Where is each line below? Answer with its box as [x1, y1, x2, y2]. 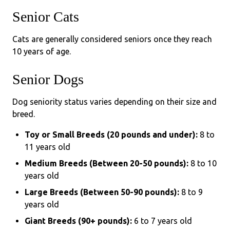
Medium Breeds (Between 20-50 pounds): [25, 158, 188, 168]
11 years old [25, 142, 70, 151]
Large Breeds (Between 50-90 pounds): [25, 187, 179, 197]
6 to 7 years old [132, 216, 192, 225]
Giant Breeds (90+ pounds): [25, 216, 132, 225]
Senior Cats [12, 8, 79, 25]
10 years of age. [12, 46, 71, 56]
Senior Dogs [12, 71, 84, 87]
